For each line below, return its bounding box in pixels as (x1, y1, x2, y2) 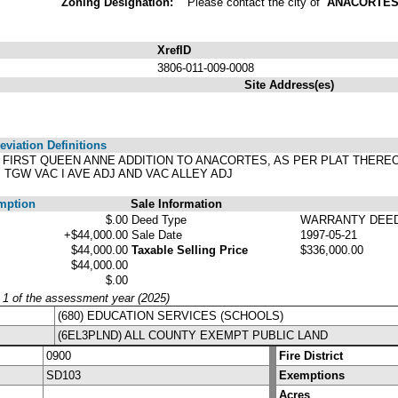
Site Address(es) (244, 77, 334, 92)
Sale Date (131, 227, 182, 242)
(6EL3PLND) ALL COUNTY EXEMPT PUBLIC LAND (58, 328, 328, 342)
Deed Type (131, 212, 187, 227)
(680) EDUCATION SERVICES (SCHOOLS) (58, 308, 283, 322)
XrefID (157, 43, 191, 57)
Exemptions (279, 368, 345, 382)
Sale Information (131, 196, 222, 211)
